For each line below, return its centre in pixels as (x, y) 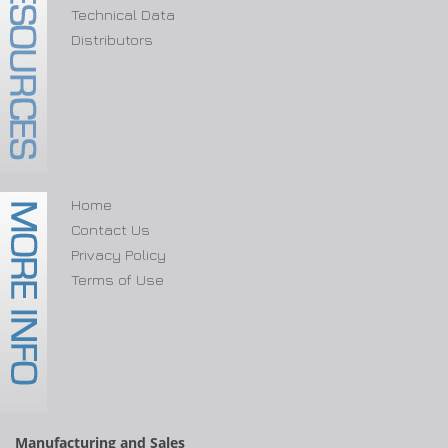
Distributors (111, 39)
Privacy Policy (118, 254)
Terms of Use (117, 279)
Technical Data (122, 14)
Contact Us (110, 229)
